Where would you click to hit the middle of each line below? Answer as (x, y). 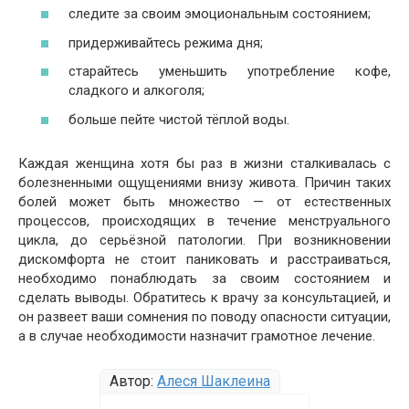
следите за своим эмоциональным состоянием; (220, 14)
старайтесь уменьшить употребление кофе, (230, 72)
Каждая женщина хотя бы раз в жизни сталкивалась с (204, 163)
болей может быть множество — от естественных (204, 201)
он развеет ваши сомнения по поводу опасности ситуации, (204, 316)
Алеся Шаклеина (214, 381)
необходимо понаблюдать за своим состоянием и (204, 278)
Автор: (133, 381)
